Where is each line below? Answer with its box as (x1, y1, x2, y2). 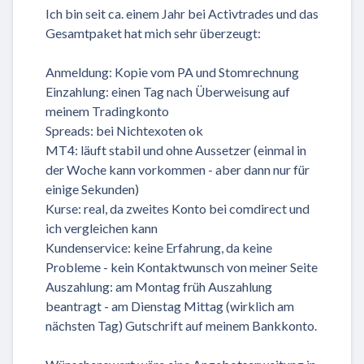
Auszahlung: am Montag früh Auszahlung (45, 279, 272, 295)
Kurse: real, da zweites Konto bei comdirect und (45, 201, 310, 217)
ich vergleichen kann (45, 220, 158, 236)
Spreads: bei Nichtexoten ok (45, 123, 203, 139)
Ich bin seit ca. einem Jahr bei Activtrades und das (45, 6, 318, 22)
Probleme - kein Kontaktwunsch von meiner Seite (45, 259, 318, 275)
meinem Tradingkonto (45, 103, 169, 119)
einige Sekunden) (45, 181, 139, 197)
